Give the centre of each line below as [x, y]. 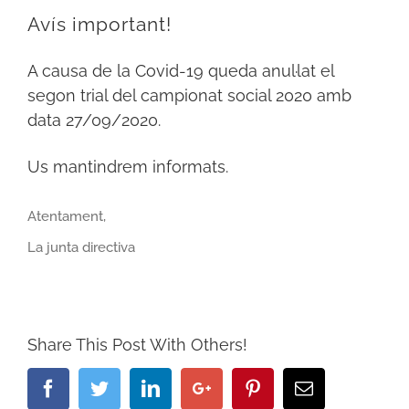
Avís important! [100, 25]
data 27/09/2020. [94, 120]
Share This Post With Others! [137, 344]
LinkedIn [193, 387]
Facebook [92, 387]
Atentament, [67, 216]
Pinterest [294, 387]
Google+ [242, 387]
